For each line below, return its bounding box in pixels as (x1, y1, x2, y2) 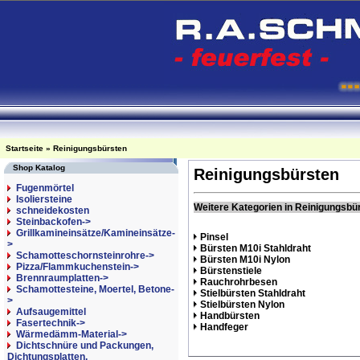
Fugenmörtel (16, 182, 74, 194)
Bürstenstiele (199, 265, 262, 276)
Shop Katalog (13, 163, 65, 172)
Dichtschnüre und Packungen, (16, 340, 153, 351)
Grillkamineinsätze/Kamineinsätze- (16, 227, 175, 239)
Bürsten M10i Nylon (199, 254, 290, 265)
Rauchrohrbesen (199, 276, 277, 288)
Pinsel (199, 231, 228, 243)
